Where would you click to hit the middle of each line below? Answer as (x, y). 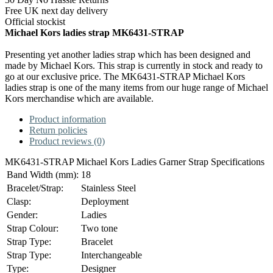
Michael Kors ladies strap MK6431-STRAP (94, 32)
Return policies (58, 130)
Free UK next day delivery (56, 10)
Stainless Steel (108, 188)
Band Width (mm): (43, 174)
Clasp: (19, 201)
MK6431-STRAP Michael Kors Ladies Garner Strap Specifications (135, 161)
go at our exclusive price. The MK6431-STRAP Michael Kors (125, 76)
